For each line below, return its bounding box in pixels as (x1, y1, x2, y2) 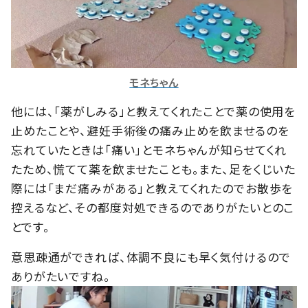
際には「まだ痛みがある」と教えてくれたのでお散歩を (11, 179, 294, 197)
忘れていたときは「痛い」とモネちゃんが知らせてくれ (11, 141, 287, 159)
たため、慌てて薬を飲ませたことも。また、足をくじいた (11, 160, 296, 178)
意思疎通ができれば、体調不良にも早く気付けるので (11, 248, 291, 266)
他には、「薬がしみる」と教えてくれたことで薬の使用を (11, 102, 296, 120)
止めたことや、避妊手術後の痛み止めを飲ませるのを (11, 122, 289, 140)
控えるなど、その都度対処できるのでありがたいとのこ (11, 199, 295, 217)
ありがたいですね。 (11, 267, 111, 285)
